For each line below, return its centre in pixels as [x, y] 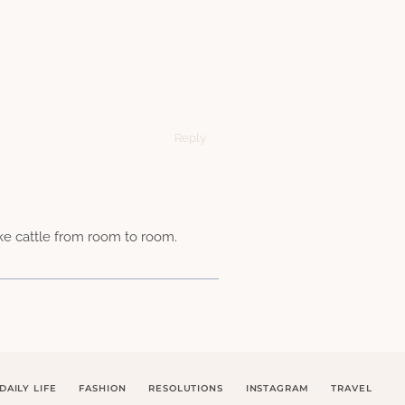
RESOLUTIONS [186, 388]
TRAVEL [352, 388]
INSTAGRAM [277, 388]
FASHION [103, 388]
